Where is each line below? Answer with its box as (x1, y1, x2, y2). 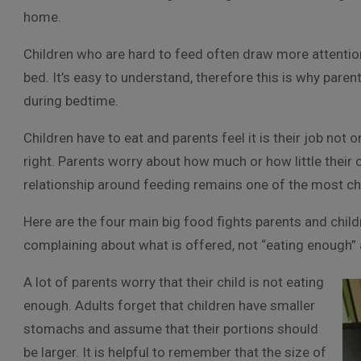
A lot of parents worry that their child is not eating (23, 274, 324, 290)
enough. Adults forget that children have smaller (23, 297, 315, 313)
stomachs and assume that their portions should (23, 321, 318, 337)
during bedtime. (23, 93, 118, 109)
